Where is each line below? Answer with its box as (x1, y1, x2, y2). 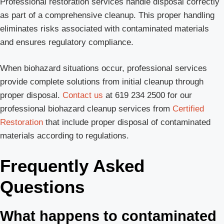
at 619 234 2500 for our (103, 90, 192, 100)
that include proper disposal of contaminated (43, 117, 210, 127)
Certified (172, 104, 204, 114)
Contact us (62, 90, 103, 100)
